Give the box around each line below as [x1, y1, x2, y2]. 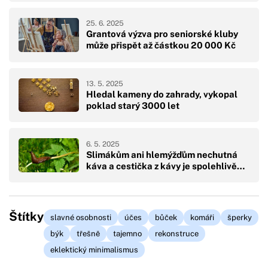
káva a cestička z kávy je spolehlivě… [86, 160, 245, 171]
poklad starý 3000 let [86, 100, 179, 111]
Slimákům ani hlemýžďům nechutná [86, 149, 237, 160]
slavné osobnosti [50, 213, 111, 223]
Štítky [9, 209, 44, 224]
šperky [227, 213, 252, 223]
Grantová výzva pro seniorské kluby [86, 29, 238, 39]
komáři [190, 213, 214, 223]
